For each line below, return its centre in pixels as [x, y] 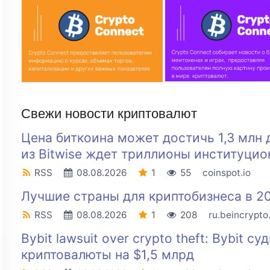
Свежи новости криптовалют [109, 114]
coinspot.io [226, 173]
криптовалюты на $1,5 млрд [107, 255]
